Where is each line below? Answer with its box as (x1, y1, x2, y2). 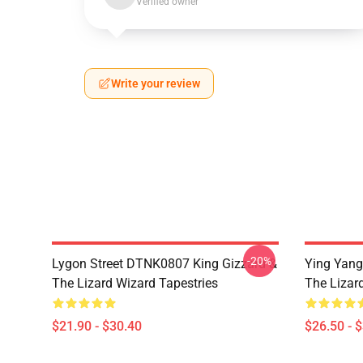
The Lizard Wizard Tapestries (52, 275, 218, 291)
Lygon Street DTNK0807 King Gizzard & (52, 256, 277, 271)
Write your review (111, 77, 200, 90)
